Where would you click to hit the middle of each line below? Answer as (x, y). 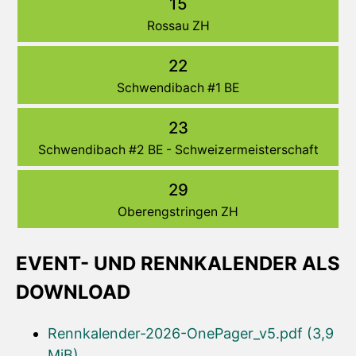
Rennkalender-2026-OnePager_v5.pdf (177, 334)
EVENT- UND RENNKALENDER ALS (178, 264)
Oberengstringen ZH (178, 212)
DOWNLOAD (73, 292)
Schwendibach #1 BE (178, 88)
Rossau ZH (178, 26)
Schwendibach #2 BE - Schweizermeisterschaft (178, 150)
